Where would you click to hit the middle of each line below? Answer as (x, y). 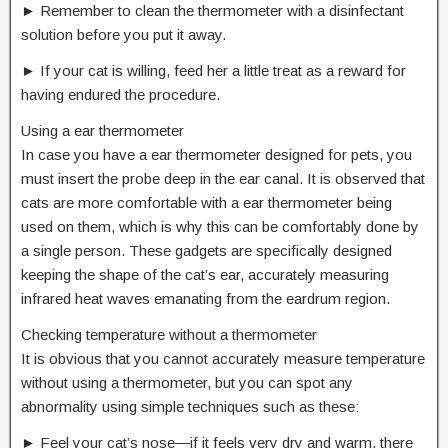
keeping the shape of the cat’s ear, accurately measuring (205, 275)
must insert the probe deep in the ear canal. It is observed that (223, 179)
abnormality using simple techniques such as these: (190, 407)
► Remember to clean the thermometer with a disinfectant (212, 11)
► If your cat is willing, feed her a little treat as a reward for (213, 71)
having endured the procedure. (120, 95)
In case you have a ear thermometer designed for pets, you (216, 155)
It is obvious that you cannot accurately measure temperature (223, 359)
